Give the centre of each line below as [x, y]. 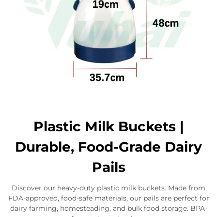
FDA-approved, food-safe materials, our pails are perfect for [108, 198]
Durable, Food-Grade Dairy [108, 147]
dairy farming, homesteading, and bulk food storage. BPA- [108, 208]
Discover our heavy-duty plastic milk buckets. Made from [108, 188]
